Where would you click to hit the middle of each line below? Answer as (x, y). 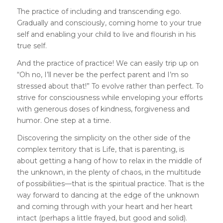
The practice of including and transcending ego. (99, 11)
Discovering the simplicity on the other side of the (104, 138)
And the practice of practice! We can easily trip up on (108, 63)
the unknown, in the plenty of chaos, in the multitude (109, 172)
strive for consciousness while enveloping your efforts (110, 97)
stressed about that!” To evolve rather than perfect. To (110, 86)
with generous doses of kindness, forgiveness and (103, 109)
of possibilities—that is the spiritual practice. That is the (111, 183)
